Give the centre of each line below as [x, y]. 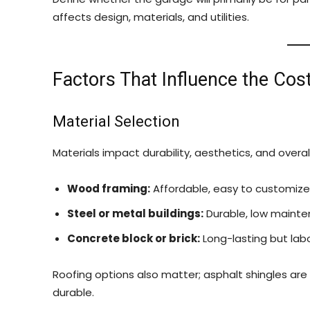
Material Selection [116, 121]
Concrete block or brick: [134, 238]
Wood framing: [109, 189]
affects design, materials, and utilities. [151, 17]
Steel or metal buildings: [135, 213]
